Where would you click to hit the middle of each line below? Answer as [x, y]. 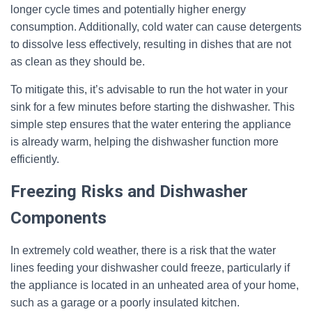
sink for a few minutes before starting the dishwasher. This [153, 107]
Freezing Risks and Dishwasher [129, 192]
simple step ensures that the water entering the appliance [151, 124]
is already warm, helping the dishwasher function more [145, 142]
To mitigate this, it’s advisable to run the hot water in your [149, 89]
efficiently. [35, 159]
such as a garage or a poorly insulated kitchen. [125, 303]
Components [58, 218]
